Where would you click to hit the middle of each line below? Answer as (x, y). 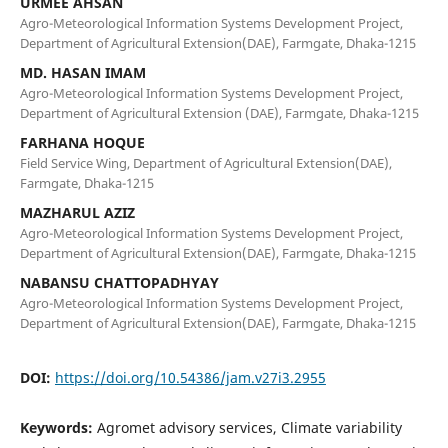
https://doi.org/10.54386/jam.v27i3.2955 (190, 377)
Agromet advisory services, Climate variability (249, 427)
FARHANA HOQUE (82, 142)
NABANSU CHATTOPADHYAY (119, 282)
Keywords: (58, 427)
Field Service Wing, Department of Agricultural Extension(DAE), (205, 162)
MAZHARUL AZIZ (77, 212)
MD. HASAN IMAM (82, 72)
